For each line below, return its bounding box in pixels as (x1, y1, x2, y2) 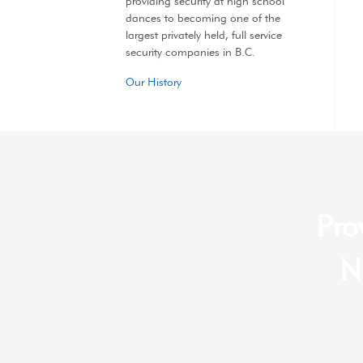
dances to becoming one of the (125, 11, 280, 26)
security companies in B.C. (125, 45, 255, 60)
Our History (125, 75, 181, 90)
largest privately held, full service (125, 28, 282, 43)
